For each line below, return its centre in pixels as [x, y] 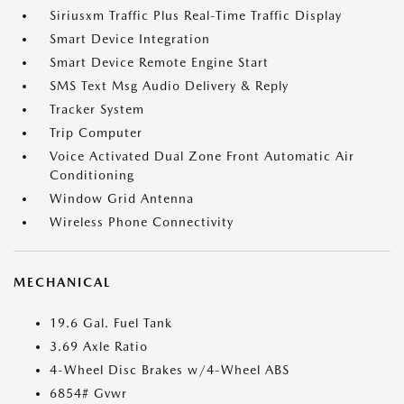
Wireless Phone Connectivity [142, 222]
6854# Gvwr [88, 393]
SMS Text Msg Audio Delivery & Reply [169, 86]
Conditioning [92, 175]
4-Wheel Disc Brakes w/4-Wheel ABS [170, 370]
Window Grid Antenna [122, 198]
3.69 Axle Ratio [99, 346]
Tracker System [97, 109]
